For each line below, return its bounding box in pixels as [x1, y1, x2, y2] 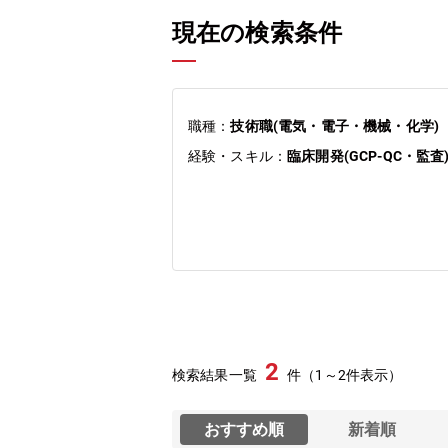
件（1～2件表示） [287, 367, 403, 383]
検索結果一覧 [172, 367, 257, 383]
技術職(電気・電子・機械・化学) [230, 118, 440, 134]
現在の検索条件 [172, 19, 343, 47]
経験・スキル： [188, 148, 288, 164]
